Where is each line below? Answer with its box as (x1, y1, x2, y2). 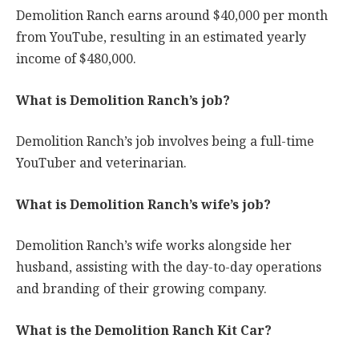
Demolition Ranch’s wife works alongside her (16, 235, 292, 257)
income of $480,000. (16, 48, 136, 71)
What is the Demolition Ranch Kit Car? (16, 320, 272, 342)
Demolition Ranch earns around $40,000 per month (16, 5, 328, 27)
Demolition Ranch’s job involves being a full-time (16, 131, 314, 153)
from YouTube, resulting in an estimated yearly (16, 26, 306, 49)
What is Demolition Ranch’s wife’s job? (16, 193, 271, 216)
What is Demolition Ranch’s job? (16, 89, 230, 111)
